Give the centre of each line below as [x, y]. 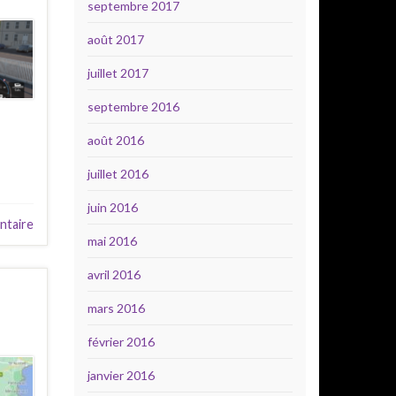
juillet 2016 [118, 174]
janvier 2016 [121, 375]
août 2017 [115, 39]
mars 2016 [116, 308]
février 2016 [121, 342]
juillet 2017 [118, 73]
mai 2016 [112, 241]
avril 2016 [114, 274]
